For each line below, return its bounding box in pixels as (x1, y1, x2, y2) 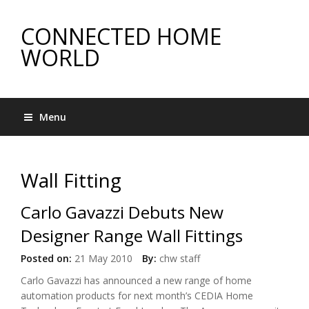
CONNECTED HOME (21, 21, 221, 51)
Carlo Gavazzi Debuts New (21, 201, 223, 223)
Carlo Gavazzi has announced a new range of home (21, 274, 252, 287)
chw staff (159, 252, 200, 265)
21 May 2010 (72, 252, 132, 265)
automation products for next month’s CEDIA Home (21, 289, 253, 302)
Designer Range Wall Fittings (21, 224, 243, 247)
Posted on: (21, 252, 72, 265)
